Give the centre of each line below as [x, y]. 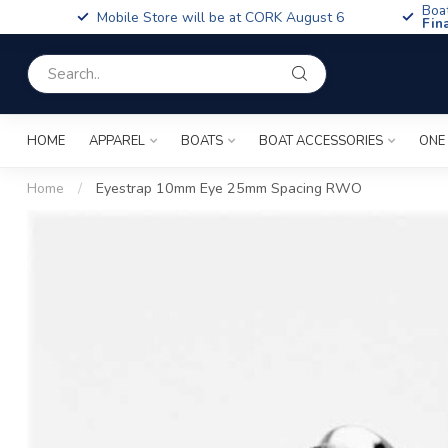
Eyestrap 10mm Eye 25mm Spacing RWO [229, 188]
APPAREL [117, 141]
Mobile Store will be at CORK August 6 [220, 17]
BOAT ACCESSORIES [321, 141]
